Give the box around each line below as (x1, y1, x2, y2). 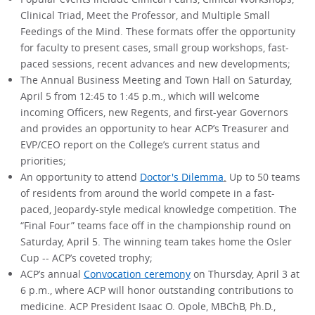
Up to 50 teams (226, 170, 300, 184)
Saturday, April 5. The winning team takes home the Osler (20, 235, 292, 249)
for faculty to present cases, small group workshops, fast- (20, 41, 289, 55)
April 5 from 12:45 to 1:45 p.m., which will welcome (20, 89, 259, 103)
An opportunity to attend (20, 170, 140, 184)
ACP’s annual (20, 267, 84, 281)
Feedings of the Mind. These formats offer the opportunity (20, 25, 295, 39)
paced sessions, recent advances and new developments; (20, 57, 290, 71)
